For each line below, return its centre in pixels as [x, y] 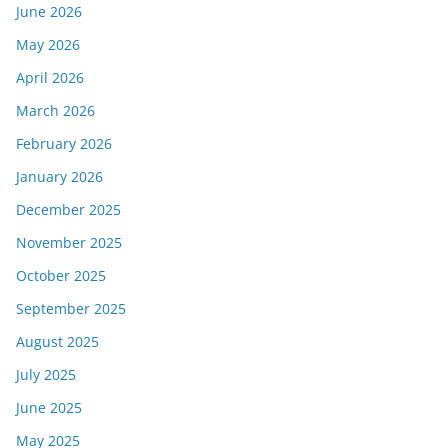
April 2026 [50, 77]
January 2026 [59, 176]
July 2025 [46, 374]
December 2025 [68, 209]
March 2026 [55, 110]
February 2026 [64, 143]
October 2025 [61, 275]
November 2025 [69, 242]
